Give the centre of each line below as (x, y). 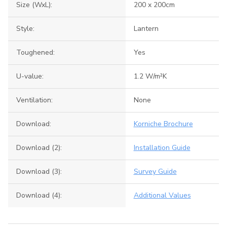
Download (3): (39, 172)
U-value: (30, 76)
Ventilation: (34, 100)
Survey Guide (155, 172)
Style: (25, 29)
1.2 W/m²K (150, 76)
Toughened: (35, 52)
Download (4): (39, 195)
